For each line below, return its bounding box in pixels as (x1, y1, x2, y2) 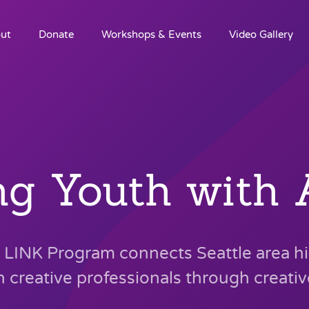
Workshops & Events (101, 28, 201, 41)
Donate (38, 28, 74, 41)
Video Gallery (228, 28, 293, 41)
